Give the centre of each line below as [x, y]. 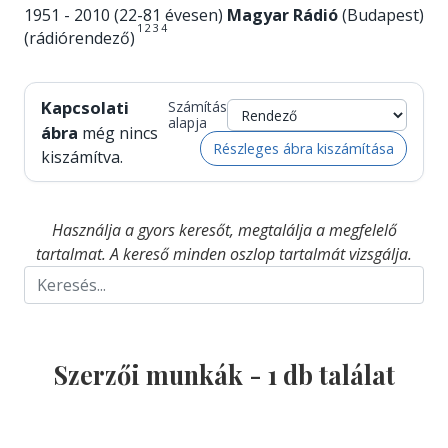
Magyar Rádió [282, 15]
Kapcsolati [85, 108]
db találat [335, 375]
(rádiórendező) [79, 38]
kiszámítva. [82, 157]
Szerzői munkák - [160, 375]
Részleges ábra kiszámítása [303, 148]
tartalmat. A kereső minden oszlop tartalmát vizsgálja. [224, 254]
